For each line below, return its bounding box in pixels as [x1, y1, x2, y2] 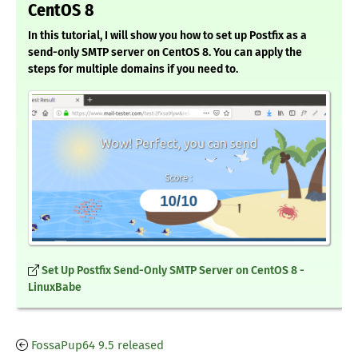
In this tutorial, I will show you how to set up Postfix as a [28, 29, 307, 43]
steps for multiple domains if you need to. [28, 62, 238, 77]
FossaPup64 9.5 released [31, 338, 164, 353]
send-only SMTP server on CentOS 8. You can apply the [28, 46, 302, 60]
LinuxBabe [28, 280, 82, 295]
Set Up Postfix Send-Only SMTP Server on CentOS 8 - [42, 264, 304, 278]
